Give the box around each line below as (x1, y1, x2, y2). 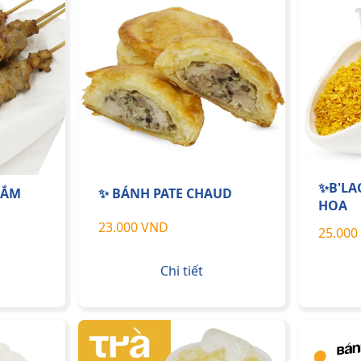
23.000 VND (98, 218, 168, 236)
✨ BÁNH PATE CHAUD (98, 185, 232, 203)
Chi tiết (160, 262, 203, 280)
